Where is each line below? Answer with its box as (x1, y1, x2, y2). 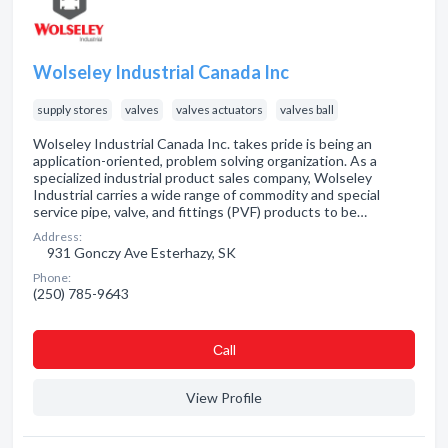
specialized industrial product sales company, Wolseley (33, 169, 372, 186)
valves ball (280, 102, 334, 117)
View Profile (186, 389, 262, 406)
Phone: (33, 270, 71, 285)
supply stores (37, 102, 108, 117)
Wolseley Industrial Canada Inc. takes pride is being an (33, 135, 372, 152)
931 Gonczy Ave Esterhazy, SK (44, 244, 236, 261)
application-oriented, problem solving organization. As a (33, 152, 377, 169)
